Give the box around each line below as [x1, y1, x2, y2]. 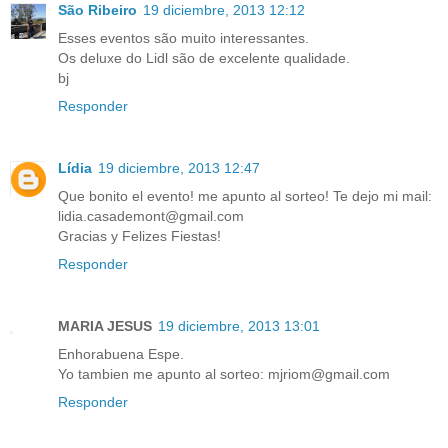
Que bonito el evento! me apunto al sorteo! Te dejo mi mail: [58, 188, 432, 205]
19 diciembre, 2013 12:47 [98, 160, 260, 177]
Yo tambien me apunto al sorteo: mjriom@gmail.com [58, 366, 390, 383]
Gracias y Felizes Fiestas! [58, 228, 221, 245]
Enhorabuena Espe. [58, 346, 184, 363]
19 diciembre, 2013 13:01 [158, 318, 320, 335]
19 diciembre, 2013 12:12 [143, 2, 305, 19]
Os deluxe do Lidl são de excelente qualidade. [58, 50, 350, 67]
